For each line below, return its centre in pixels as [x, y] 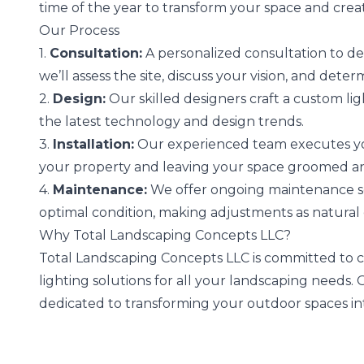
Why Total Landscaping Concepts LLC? [165, 235]
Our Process [79, 30]
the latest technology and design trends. [171, 121]
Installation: [93, 144]
